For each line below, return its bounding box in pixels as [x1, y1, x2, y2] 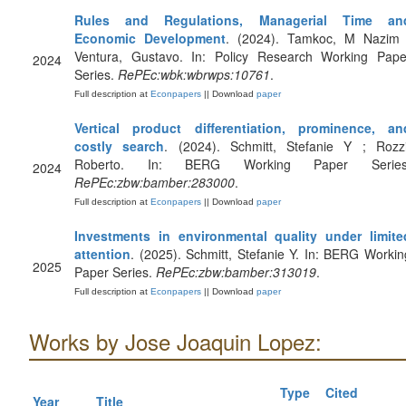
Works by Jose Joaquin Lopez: [29, 325, 322, 357]
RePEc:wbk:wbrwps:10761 [118, 65, 270, 83]
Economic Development [74, 29, 226, 47]
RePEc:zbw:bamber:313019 [156, 263, 316, 281]
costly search [74, 137, 165, 155]
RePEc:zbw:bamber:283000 [74, 173, 235, 191]
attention [74, 245, 130, 263]
